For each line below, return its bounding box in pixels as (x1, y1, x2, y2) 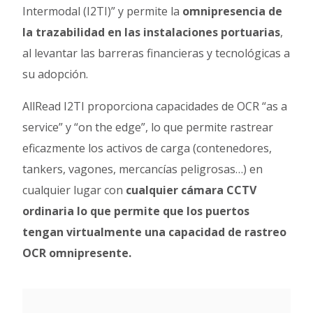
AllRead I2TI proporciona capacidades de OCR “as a (22, 98, 288, 114)
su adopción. (22, 66, 89, 82)
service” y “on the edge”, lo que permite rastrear (22, 119, 274, 135)
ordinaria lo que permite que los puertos (22, 203, 250, 219)
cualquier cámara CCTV (126, 182, 257, 198)
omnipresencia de (182, 3, 283, 19)
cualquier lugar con (22, 182, 126, 198)
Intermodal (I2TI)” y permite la (22, 3, 183, 19)
